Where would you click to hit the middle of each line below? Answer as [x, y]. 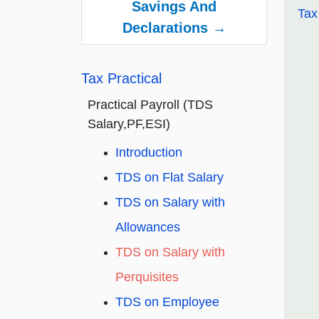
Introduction [149, 153]
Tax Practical [121, 79]
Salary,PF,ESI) [129, 124]
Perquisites [147, 277]
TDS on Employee [167, 302]
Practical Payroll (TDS [150, 105]
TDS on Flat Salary [169, 178]
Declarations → [174, 28]
